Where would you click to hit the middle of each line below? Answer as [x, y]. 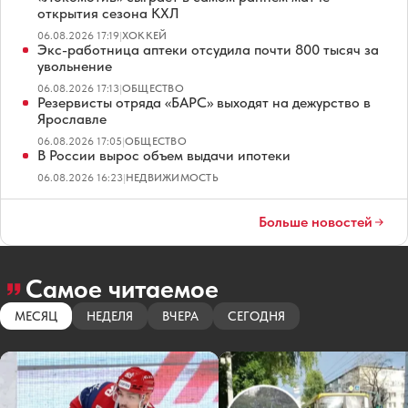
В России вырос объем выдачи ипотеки [164, 155]
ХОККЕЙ [145, 35]
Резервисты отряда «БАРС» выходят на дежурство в [204, 102]
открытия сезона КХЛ [108, 13]
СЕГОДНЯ [256, 316]
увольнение [75, 66]
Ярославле [72, 118]
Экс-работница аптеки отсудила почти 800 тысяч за [208, 49]
